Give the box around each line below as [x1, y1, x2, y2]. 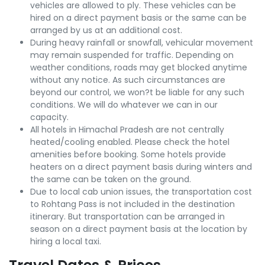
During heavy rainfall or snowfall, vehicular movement [30, 37, 253, 49]
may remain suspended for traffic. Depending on [30, 49, 234, 62]
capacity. [30, 111, 69, 124]
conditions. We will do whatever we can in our [30, 99, 218, 111]
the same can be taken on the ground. [30, 173, 191, 186]
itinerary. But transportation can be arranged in [30, 211, 225, 223]
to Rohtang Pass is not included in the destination [30, 198, 235, 211]
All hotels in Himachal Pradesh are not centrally [30, 124, 224, 136]
